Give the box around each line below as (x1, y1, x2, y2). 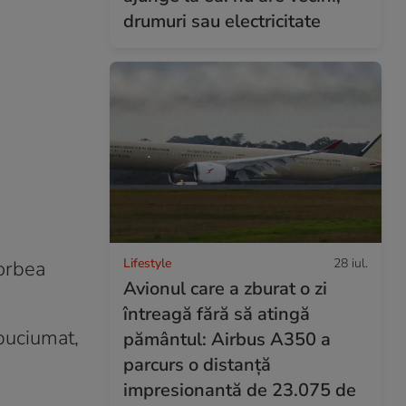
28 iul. (333, 254, 368, 272)
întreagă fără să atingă (123, 301, 310, 326)
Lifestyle (123, 254, 171, 272)
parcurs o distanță (123, 352, 271, 377)
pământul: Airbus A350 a (123, 326, 331, 352)
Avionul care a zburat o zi (123, 275, 327, 301)
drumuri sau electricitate (123, 8, 321, 34)
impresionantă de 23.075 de (123, 377, 356, 402)
